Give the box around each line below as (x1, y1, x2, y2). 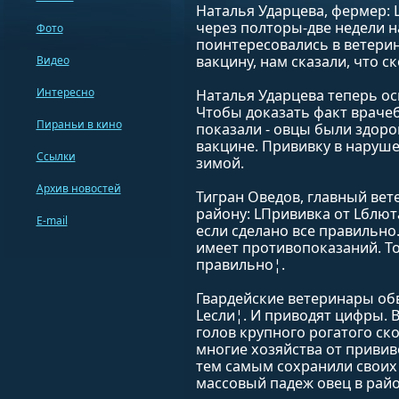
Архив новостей (36, 181, 121, 196)
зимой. (195, 153, 244, 173)
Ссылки (36, 149, 76, 164)
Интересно (36, 85, 94, 100)
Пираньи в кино (36, 117, 122, 132)
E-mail (36, 213, 68, 228)
